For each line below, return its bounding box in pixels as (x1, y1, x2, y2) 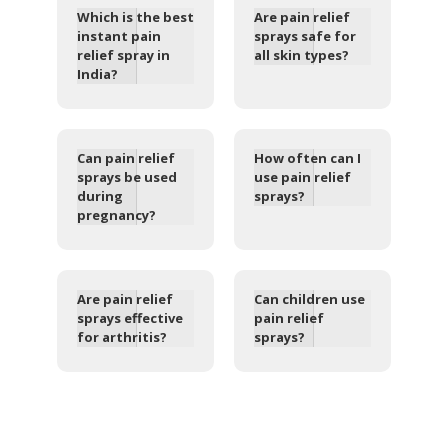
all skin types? (253, 46, 349, 65)
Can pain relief (76, 149, 175, 168)
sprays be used (76, 168, 177, 187)
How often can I (253, 149, 361, 168)
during (76, 187, 123, 206)
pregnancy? (76, 206, 156, 225)
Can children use (253, 290, 365, 309)
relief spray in (76, 46, 170, 65)
